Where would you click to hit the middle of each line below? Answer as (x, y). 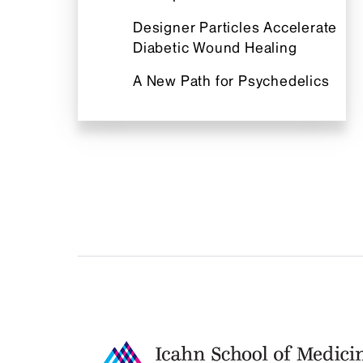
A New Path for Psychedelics (231, 81)
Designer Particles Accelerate (235, 27)
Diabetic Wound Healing (215, 47)
